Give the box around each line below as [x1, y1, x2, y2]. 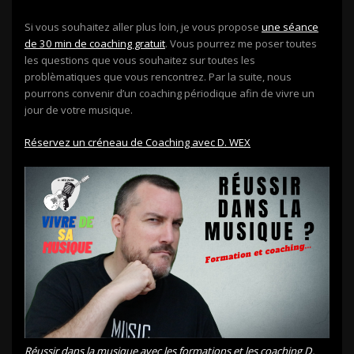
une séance [262, 20, 318, 35]
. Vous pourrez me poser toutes [165, 36, 317, 51]
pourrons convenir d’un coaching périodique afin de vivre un [24, 86, 314, 101]
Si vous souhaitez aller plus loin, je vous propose [24, 20, 262, 35]
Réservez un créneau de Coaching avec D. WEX [24, 135, 250, 150]
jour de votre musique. [24, 103, 133, 118]
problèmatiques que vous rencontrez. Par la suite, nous [24, 70, 292, 85]
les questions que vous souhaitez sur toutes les [24, 53, 255, 68]
